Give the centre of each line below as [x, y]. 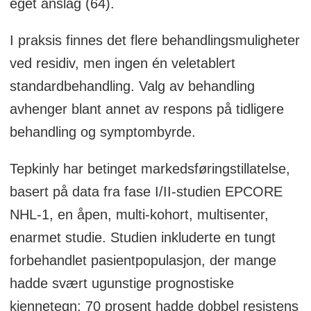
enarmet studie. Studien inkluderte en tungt [142, 238]
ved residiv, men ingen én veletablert [122, 64]
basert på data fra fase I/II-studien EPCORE [146, 192]
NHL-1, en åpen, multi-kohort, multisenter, [139, 215]
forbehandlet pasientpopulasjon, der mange [143, 261]
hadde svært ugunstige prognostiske [121, 284]
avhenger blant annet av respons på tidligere [146, 109]
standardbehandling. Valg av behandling [132, 86]
